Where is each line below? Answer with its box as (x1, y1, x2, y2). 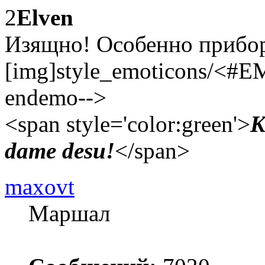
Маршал (28, 200, 110, 226)
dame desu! (5, 137, 115, 163)
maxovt (5, 173, 75, 199)
